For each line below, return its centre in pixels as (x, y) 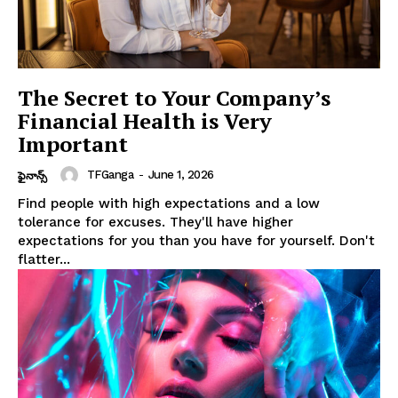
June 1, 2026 (181, 175)
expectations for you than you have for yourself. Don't (196, 240)
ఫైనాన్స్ (32, 175)
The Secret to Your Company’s (174, 97)
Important (73, 143)
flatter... (44, 259)
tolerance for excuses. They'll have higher (155, 222)
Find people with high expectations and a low (169, 203)
